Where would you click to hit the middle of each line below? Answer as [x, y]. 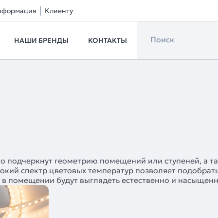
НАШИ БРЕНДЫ [41, 40]
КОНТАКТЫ [108, 40]
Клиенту [59, 11]
